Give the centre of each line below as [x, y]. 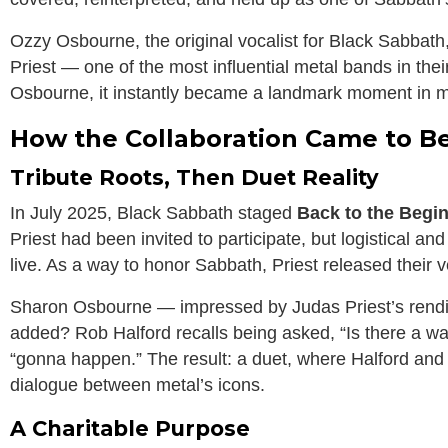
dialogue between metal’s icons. [137, 385]
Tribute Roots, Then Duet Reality [194, 178]
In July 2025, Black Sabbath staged [153, 213]
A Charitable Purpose [130, 429]
